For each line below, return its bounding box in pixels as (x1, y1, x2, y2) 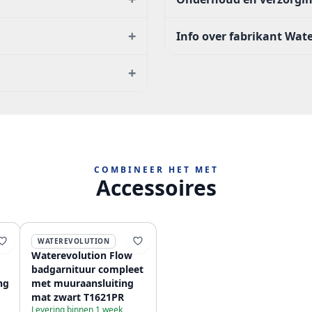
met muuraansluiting (31, 276, 134, 290)
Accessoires (95, 173, 217, 202)
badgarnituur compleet (31, 263, 144, 276)
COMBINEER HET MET (93, 164, 219, 175)
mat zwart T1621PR (31, 290, 125, 304)
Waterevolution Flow (31, 249, 133, 262)
